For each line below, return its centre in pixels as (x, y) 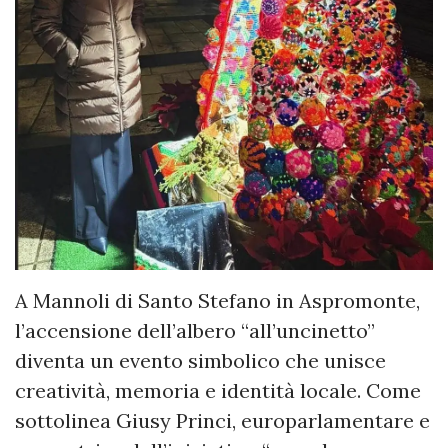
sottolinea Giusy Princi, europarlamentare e (222, 421)
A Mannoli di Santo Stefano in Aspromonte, (217, 301)
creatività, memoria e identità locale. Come (218, 391)
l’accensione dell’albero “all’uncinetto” (195, 331)
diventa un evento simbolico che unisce (200, 361)
